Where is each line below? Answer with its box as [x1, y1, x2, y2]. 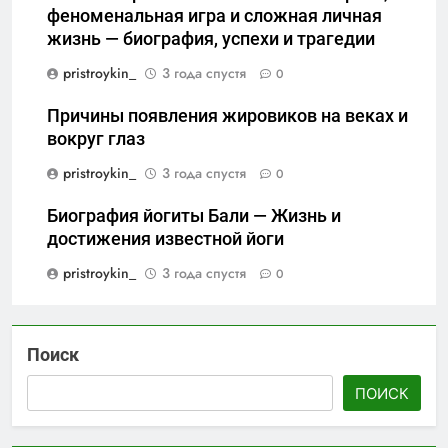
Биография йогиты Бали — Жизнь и [47, 206, 341, 227]
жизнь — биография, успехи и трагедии [47, 29, 375, 50]
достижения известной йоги [47, 229, 284, 250]
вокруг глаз [47, 129, 145, 150]
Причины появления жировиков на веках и [47, 106, 408, 127]
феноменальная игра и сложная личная [47, 6, 382, 27]
